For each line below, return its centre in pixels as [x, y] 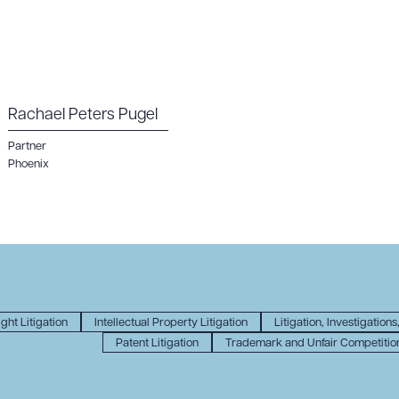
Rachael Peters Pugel [83, 115]
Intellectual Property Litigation [171, 323]
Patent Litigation [157, 343]
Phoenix [28, 164]
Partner [27, 147]
